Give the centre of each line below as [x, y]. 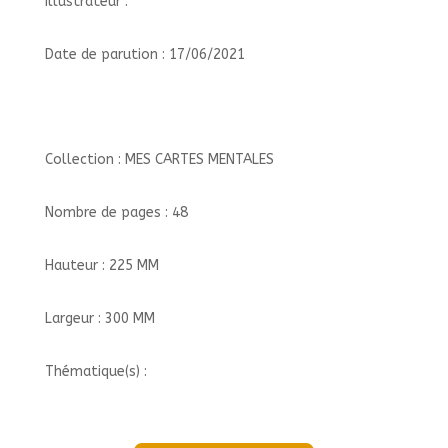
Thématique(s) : [95, 371]
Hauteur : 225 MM [101, 265]
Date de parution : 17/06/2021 [144, 54]
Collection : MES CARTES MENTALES [159, 159]
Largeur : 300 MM [99, 318]
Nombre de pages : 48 [116, 212]
